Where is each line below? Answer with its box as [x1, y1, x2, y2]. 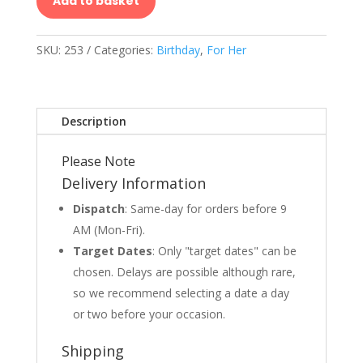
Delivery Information [61, 173, 206, 193]
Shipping [61, 341, 124, 361]
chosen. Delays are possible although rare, [72, 264, 296, 280]
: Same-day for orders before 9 [124, 201, 287, 216]
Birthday [156, 42, 200, 58]
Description [61, 113, 126, 129]
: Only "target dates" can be [152, 243, 297, 258]
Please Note [61, 152, 135, 170]
